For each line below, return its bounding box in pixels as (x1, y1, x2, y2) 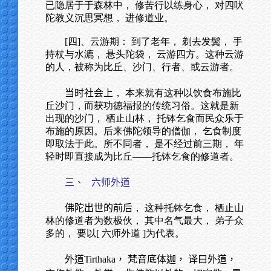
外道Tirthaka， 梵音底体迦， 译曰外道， (65, 254, 237, 264)
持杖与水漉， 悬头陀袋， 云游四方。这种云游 (45, 49, 244, 59)
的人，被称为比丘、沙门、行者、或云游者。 (45, 62, 239, 72)
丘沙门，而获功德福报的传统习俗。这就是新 (45, 100, 239, 111)
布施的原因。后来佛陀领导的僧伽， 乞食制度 (45, 126, 241, 136)
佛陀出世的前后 (65, 203, 132, 213)
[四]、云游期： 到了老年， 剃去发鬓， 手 (65, 36, 243, 47)
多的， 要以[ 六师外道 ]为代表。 (45, 228, 184, 238)
